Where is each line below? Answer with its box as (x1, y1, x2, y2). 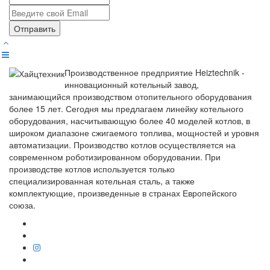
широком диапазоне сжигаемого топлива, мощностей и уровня (9, 126, 259, 139)
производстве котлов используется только (9, 162, 175, 175)
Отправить (14, 22, 55, 34)
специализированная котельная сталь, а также (9, 174, 195, 187)
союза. (9, 198, 36, 211)
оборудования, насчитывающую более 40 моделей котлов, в (9, 114, 250, 127)
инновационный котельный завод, (64, 78, 199, 90)
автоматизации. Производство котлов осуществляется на (9, 138, 236, 151)
